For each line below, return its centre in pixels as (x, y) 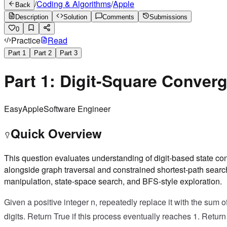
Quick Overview (56, 134)
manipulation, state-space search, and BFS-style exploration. (113, 181)
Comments (118, 17)
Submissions (168, 17)
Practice (26, 40)
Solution (75, 17)
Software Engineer (77, 109)
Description (32, 17)
